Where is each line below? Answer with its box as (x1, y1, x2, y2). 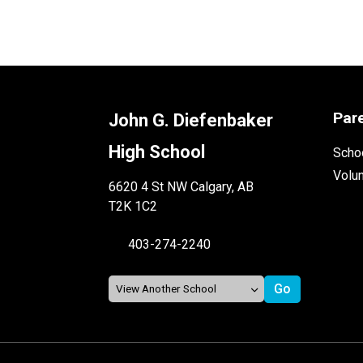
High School (109, 141, 206, 162)
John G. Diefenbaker (109, 109, 274, 130)
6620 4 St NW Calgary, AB (109, 178, 254, 194)
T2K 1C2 (109, 198, 158, 214)
